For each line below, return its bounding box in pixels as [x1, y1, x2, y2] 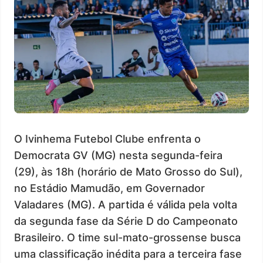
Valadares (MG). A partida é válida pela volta [14, 198, 237, 211]
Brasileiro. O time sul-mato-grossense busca [14, 231, 241, 244]
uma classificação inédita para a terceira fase [14, 247, 242, 260]
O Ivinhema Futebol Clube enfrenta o [14, 132, 201, 145]
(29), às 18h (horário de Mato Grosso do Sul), [14, 165, 242, 178]
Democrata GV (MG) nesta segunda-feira [14, 149, 222, 161]
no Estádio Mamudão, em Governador [14, 181, 205, 194]
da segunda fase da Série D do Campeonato [14, 214, 238, 227]
